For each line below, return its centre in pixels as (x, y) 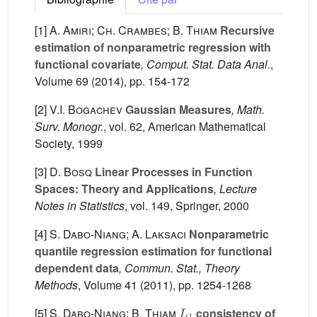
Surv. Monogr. (69, 126)
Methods (56, 285)
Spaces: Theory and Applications (124, 189)
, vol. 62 (123, 126)
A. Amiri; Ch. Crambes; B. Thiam (133, 30)
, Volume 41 (108, 285)
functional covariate (88, 64)
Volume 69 (62, 81)
